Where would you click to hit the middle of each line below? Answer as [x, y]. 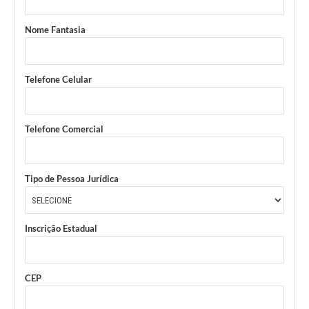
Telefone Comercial [64, 129]
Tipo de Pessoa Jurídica [72, 179]
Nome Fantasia [55, 30]
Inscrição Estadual [61, 229]
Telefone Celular [58, 80]
